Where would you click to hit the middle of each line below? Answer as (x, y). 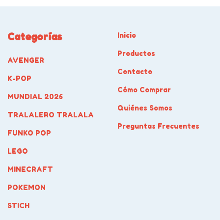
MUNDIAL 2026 (35, 96)
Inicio (127, 35)
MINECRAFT (30, 169)
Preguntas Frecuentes (158, 126)
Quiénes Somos (145, 108)
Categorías (35, 37)
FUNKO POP (29, 133)
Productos (136, 53)
